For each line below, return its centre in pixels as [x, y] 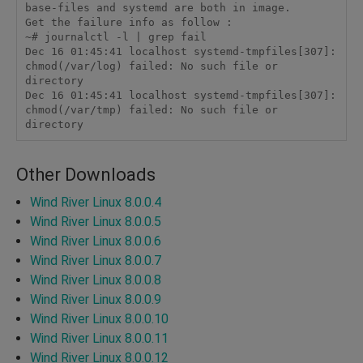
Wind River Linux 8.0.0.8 [96, 280]
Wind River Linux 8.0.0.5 [96, 221]
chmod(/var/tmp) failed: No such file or [151, 110]
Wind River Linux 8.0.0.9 [96, 299]
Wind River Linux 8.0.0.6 [96, 241]
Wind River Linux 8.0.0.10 [99, 318]
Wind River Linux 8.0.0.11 [99, 338]
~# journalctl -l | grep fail [115, 37]
